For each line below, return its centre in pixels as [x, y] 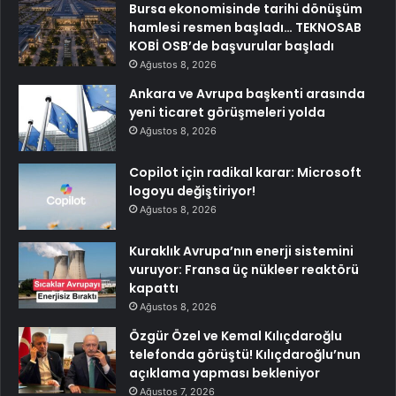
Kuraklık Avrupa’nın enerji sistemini [241, 251]
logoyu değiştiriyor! [192, 190]
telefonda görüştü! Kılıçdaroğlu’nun [245, 354]
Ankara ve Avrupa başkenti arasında [247, 93]
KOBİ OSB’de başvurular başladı [232, 46]
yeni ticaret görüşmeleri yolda [227, 112]
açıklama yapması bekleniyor [225, 373]
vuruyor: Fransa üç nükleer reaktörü [244, 269]
